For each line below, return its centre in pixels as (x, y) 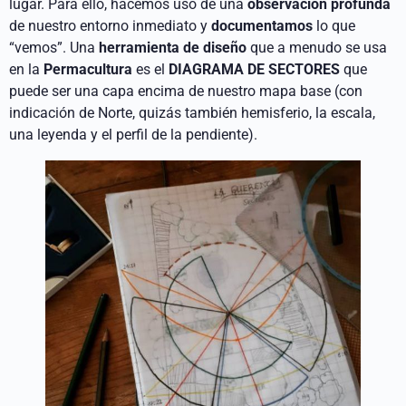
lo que (336, 25)
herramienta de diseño (174, 47)
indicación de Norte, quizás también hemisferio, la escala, (192, 112)
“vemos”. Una (54, 47)
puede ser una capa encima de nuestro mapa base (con (186, 91)
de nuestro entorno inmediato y (110, 25)
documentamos (264, 25)
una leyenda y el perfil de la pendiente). (133, 134)
